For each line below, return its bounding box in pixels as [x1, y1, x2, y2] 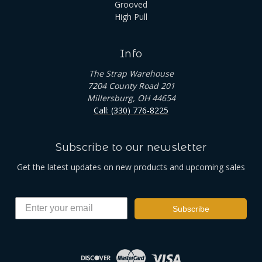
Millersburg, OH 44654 [87, 92, 175, 104]
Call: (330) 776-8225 [94, 104, 168, 116]
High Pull [115, 11, 147, 22]
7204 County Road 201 [87, 80, 175, 91]
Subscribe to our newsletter [55, 140, 207, 154]
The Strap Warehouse [88, 67, 174, 79]
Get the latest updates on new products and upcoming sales [17, 161, 245, 173]
